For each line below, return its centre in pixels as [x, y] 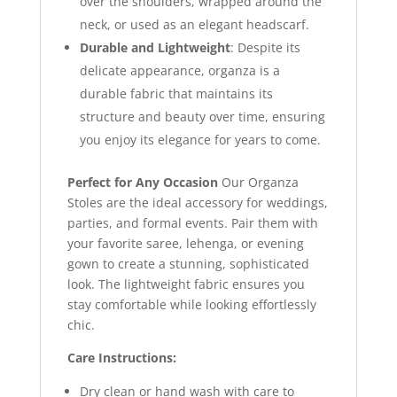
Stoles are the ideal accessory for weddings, [197, 202]
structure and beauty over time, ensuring [202, 116]
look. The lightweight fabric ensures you [186, 284]
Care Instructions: [121, 357]
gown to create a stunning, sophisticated [188, 263]
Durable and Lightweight [155, 47]
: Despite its [265, 47]
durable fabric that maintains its [176, 93]
